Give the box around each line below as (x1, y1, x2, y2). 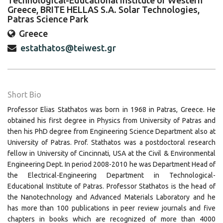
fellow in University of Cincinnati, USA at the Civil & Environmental (7, 149, 216, 157)
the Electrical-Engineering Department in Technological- (7, 171, 216, 179)
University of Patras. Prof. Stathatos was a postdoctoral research (7, 138, 216, 146)
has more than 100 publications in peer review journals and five (7, 204, 216, 212)
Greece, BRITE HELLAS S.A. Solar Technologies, (7, 4, 200, 14)
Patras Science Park (7, 14, 89, 24)
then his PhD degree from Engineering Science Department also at (7, 127, 216, 135)
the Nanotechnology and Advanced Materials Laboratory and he (7, 193, 216, 201)
